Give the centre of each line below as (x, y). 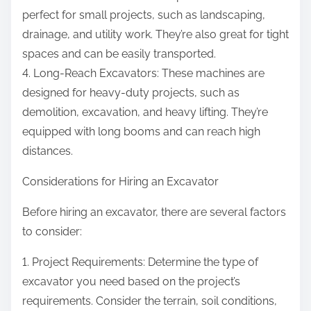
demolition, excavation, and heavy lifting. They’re (145, 112)
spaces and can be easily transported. (119, 54)
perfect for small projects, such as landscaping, (144, 15)
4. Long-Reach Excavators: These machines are (143, 74)
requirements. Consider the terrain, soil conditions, (150, 301)
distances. (48, 151)
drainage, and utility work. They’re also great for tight (155, 35)
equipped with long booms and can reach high (141, 132)
